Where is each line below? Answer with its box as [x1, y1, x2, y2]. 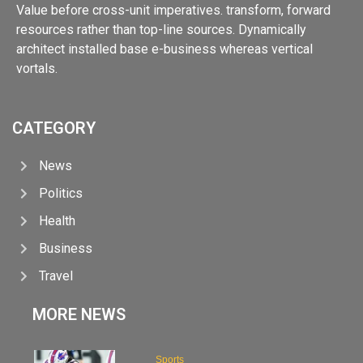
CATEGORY [12, 118, 96, 139]
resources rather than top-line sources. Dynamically [16, 22, 306, 38]
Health [38, 213, 75, 229]
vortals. [16, 61, 58, 77]
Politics [38, 186, 83, 202]
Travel [38, 268, 73, 284]
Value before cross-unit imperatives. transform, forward [16, 2, 331, 19]
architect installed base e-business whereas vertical [16, 41, 313, 58]
